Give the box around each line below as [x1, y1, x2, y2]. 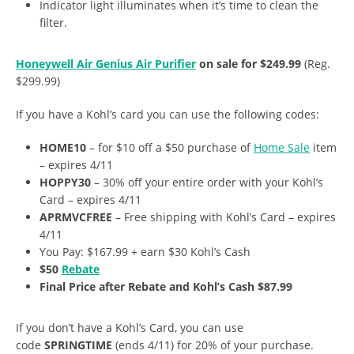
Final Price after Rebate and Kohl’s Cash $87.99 [40, 279, 296, 295]
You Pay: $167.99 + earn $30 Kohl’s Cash [40, 244, 250, 260]
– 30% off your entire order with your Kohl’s [94, 175, 323, 190]
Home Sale [254, 140, 310, 156]
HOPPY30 [40, 175, 94, 190]
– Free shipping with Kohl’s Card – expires [115, 209, 336, 225]
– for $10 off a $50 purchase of [89, 140, 254, 156]
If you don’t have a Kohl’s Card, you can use [16, 320, 243, 336]
